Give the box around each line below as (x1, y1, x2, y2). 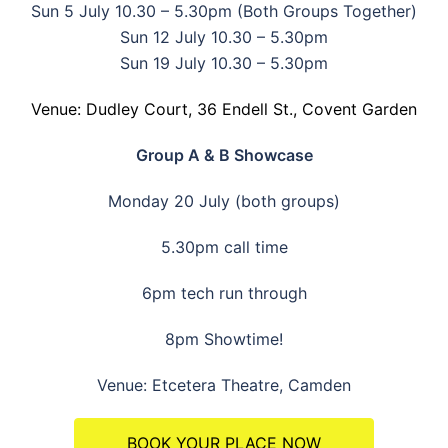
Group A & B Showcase (135, 144, 313, 165)
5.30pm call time (160, 236, 288, 257)
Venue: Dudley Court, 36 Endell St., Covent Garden (31, 98, 417, 119)
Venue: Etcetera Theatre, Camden (97, 374, 351, 395)
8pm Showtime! (165, 328, 283, 349)
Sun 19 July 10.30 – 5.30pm (120, 52, 328, 73)
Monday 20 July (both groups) (108, 190, 340, 211)
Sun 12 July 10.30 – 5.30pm (120, 26, 328, 47)
